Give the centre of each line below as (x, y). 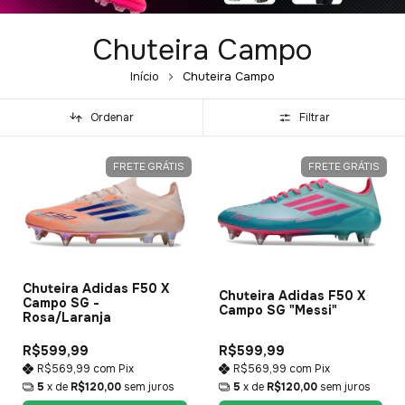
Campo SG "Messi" (278, 310)
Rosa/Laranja (67, 317)
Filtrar (315, 117)
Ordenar (112, 117)
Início (145, 76)
